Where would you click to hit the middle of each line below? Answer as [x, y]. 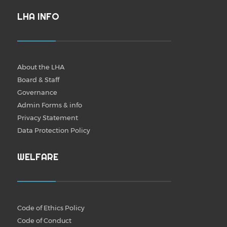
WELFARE [37, 157]
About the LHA [41, 67]
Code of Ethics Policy [51, 207]
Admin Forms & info [49, 105]
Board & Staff [38, 79]
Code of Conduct [44, 220]
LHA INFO [38, 16]
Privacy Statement [47, 117]
